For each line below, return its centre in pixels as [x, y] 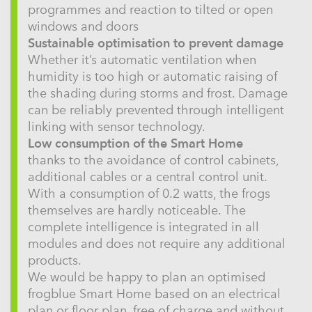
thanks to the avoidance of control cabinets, [153, 160]
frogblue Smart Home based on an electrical [154, 294]
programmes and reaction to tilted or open [150, 9]
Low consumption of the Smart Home [135, 143]
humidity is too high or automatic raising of [153, 76]
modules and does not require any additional [157, 243]
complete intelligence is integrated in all [143, 227]
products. [55, 260]
